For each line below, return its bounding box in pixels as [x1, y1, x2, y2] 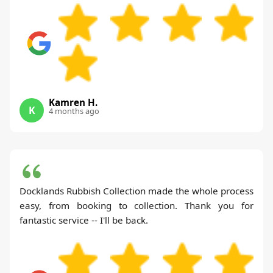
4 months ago [49, 105, 99, 117]
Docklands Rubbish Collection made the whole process [19, 185, 253, 197]
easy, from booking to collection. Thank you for [19, 199, 253, 212]
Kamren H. [49, 96, 97, 109]
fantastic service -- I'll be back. [19, 214, 148, 227]
